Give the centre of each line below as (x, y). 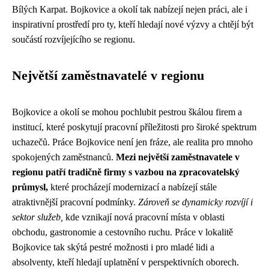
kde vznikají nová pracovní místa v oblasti (144, 217)
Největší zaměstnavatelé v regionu (108, 76)
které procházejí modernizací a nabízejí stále (132, 187)
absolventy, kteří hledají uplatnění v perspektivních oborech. (125, 262)
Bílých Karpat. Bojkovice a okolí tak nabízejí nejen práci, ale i (130, 9)
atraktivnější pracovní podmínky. (75, 202)
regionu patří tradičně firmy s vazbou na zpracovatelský (126, 172)
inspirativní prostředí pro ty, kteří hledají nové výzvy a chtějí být (133, 24)
